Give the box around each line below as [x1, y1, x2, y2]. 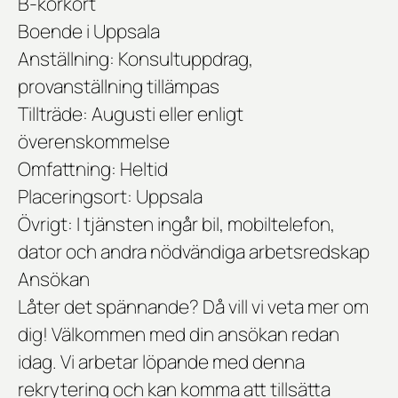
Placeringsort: [18, 184, 136, 210]
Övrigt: [18, 211, 73, 237]
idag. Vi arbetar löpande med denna [18, 349, 305, 375]
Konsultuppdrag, [118, 46, 253, 72]
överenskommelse [18, 129, 170, 155]
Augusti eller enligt [92, 101, 243, 127]
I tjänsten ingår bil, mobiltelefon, [73, 211, 335, 237]
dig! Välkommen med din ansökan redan [18, 322, 339, 347]
